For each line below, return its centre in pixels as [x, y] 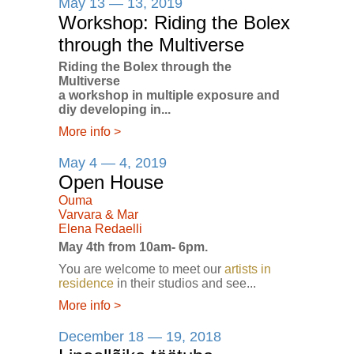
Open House [111, 183]
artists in [248, 269]
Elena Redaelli [100, 229]
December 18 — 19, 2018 [140, 337]
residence [86, 284]
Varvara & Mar [98, 215]
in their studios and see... [185, 284]
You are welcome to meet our [141, 269]
